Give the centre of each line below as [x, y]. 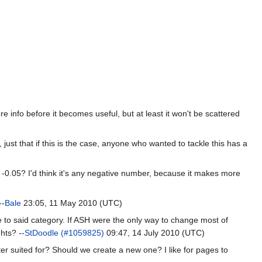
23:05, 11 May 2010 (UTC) [72, 203]
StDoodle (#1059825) [64, 232]
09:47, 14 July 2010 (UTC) [154, 232]
